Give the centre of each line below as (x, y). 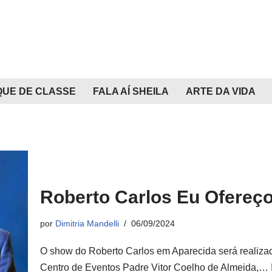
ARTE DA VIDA (221, 92)
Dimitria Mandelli (87, 223)
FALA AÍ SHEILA (131, 92)
